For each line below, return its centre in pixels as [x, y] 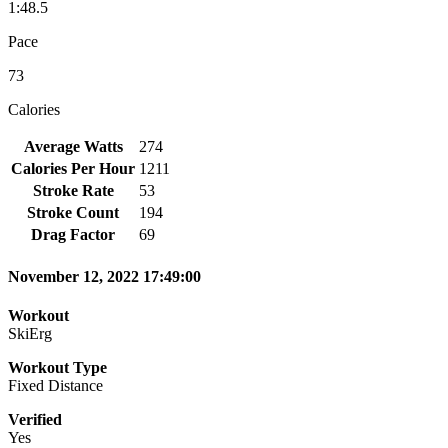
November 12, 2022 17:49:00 [104, 277]
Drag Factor [73, 234]
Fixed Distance [55, 386]
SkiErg [30, 334]
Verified [35, 420]
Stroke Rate [73, 190]
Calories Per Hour [73, 168]
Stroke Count [73, 212]
